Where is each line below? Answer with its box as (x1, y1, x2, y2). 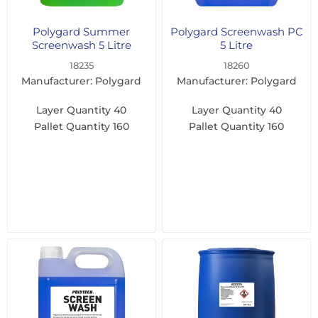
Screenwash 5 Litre (31, 38, 131, 52)
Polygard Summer (33, 24, 131, 38)
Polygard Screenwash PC (170, 24, 303, 38)
